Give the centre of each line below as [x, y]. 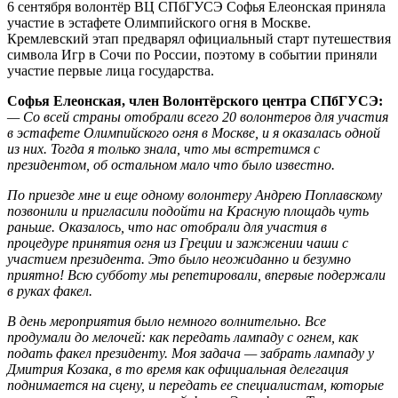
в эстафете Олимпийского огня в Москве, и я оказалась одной [194, 132]
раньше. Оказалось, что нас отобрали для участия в [167, 227]
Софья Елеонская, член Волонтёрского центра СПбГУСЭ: [195, 100]
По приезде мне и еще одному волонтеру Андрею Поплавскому [195, 195]
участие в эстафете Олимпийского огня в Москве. [159, 22]
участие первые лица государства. [111, 70]
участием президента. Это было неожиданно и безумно [179, 259]
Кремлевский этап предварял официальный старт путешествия [199, 38]
